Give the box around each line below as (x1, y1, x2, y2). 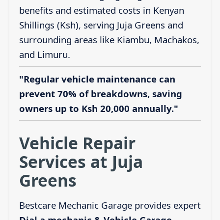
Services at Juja (19, 150, 143, 173)
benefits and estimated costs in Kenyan (19, 4, 184, 17)
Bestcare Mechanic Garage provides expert (19, 198, 201, 211)
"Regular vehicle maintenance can (19, 72, 175, 85)
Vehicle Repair (19, 132, 136, 154)
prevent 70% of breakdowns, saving (19, 87, 182, 100)
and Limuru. (19, 48, 70, 61)
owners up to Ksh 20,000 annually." (19, 102, 178, 114)
